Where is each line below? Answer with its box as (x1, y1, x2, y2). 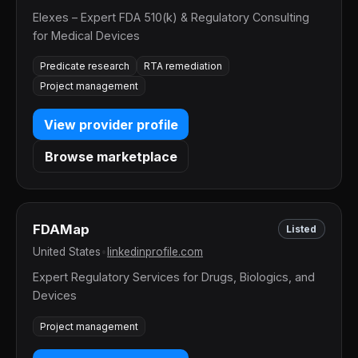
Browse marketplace (44, 148, 177, 165)
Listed (286, 223, 317, 236)
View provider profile (43, 116, 178, 133)
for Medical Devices (33, 28, 140, 42)
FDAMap (33, 221, 89, 237)
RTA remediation (144, 60, 222, 73)
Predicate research (40, 60, 129, 73)
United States (33, 245, 101, 259)
